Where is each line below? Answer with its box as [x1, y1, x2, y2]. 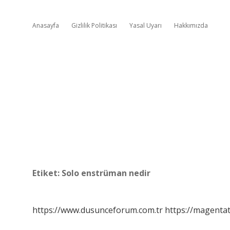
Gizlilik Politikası [71, 21, 117, 30]
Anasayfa [32, 21, 59, 30]
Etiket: [32, 167, 62, 179]
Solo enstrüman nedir [62, 167, 150, 179]
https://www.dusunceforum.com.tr [32, 204, 163, 216]
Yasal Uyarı [129, 21, 162, 30]
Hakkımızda [174, 21, 208, 30]
